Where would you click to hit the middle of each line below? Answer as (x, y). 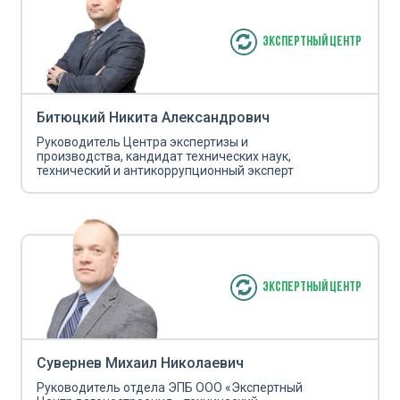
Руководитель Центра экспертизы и (142, 142)
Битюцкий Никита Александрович (153, 117)
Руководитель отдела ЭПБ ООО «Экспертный (170, 387)
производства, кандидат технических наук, (164, 156)
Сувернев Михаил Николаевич (140, 363)
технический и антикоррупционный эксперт (165, 171)
